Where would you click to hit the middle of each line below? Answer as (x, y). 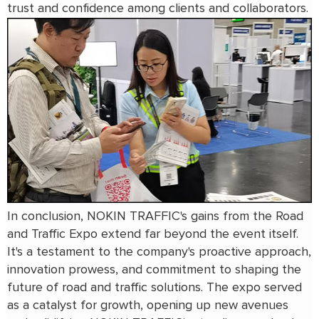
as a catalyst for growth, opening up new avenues (148, 306)
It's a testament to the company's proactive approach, (159, 252)
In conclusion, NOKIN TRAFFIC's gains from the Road (155, 217)
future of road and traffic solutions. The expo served (155, 288)
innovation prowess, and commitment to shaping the (154, 270)
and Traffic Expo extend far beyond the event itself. (153, 235)
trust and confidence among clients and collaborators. (158, 9)
